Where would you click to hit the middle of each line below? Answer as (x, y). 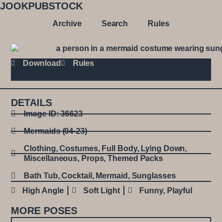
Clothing (40, 148)
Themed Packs (136, 158)
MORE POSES (44, 210)
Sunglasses (154, 175)
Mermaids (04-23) (55, 131)
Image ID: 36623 (53, 113)
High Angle (43, 190)
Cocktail (77, 175)
